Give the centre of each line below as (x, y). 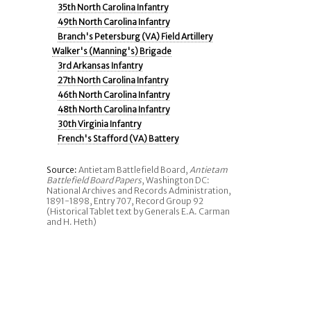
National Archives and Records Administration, (139, 191)
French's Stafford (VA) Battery (118, 138)
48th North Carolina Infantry (114, 109)
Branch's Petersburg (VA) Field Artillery (135, 36)
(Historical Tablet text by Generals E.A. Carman (138, 211)
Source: (62, 170)
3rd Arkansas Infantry (100, 66)
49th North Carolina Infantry (114, 22)
